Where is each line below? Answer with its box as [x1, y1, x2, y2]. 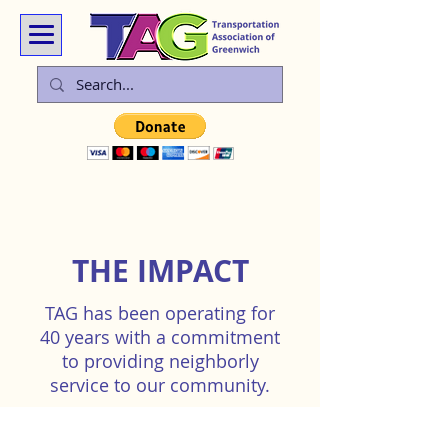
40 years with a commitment [40, 325, 280, 349]
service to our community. [50, 373, 270, 397]
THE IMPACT [71, 250, 249, 291]
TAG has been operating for [45, 301, 275, 325]
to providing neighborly [61, 349, 259, 373]
